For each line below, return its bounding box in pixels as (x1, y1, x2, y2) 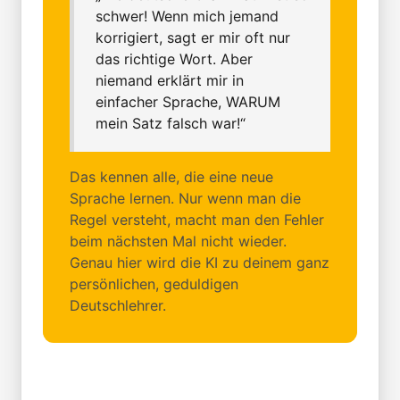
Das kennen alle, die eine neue (70, 168, 273, 187)
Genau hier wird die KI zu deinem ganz (70, 254, 329, 272)
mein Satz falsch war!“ (96, 114, 246, 133)
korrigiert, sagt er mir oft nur (96, 29, 290, 47)
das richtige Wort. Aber (96, 50, 253, 69)
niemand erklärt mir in (96, 71, 244, 90)
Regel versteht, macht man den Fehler (70, 211, 324, 229)
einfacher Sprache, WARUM (96, 93, 280, 112)
